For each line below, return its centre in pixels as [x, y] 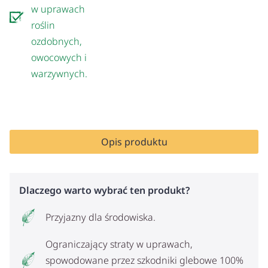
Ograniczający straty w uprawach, [119, 244]
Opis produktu [134, 141]
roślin [43, 25]
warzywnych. [60, 73]
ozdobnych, [57, 41]
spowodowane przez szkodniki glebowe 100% [144, 260]
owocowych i [59, 57]
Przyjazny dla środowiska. [100, 217]
